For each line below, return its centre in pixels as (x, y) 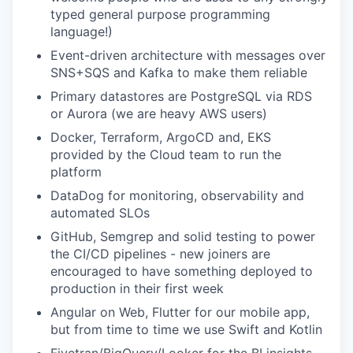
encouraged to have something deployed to (182, 271)
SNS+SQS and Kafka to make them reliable (179, 72)
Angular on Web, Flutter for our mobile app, (180, 312)
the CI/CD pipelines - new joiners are (160, 253)
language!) (82, 31)
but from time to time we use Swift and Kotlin (186, 329)
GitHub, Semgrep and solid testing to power (183, 236)
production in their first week (137, 288)
